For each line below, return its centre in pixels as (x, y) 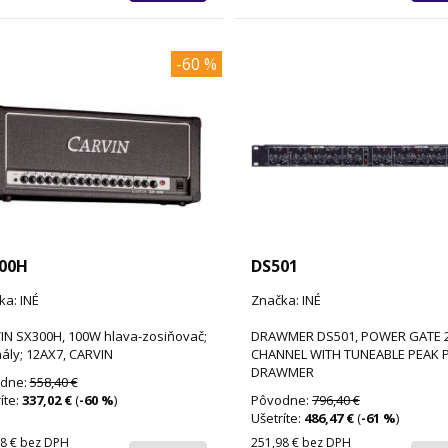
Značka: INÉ (285, 299)
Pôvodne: (281, 399)
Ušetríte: (277, 417)
